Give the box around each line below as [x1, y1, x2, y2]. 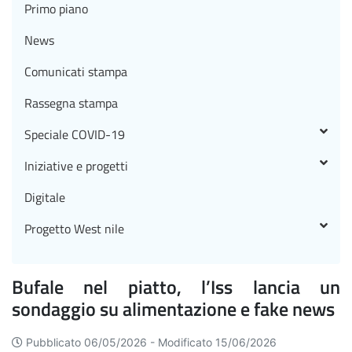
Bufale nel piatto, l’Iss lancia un [12, 272, 340, 301]
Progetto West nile [24, 219, 124, 238]
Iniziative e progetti [24, 156, 128, 175]
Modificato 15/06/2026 [158, 335, 277, 349]
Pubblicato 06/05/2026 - [26, 335, 158, 349]
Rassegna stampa [24, 93, 118, 112]
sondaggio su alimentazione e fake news [12, 294, 335, 323]
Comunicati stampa [24, 62, 127, 81]
